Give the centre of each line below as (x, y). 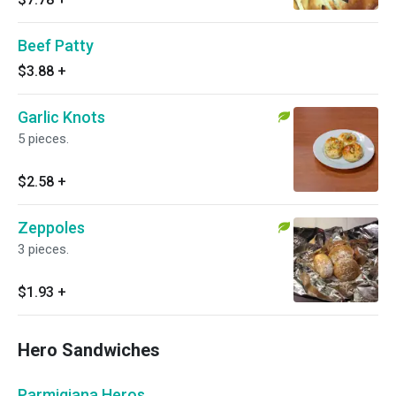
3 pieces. (43, 249)
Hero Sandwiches (89, 350)
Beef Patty (56, 46)
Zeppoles (51, 228)
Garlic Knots (61, 117)
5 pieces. (43, 139)
